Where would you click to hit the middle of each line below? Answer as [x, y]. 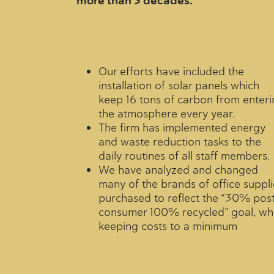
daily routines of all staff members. [184, 155]
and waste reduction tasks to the [180, 141]
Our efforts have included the [171, 71]
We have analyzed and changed [178, 169]
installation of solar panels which [179, 85]
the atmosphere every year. [166, 113]
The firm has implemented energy [182, 127]
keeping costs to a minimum [168, 226]
